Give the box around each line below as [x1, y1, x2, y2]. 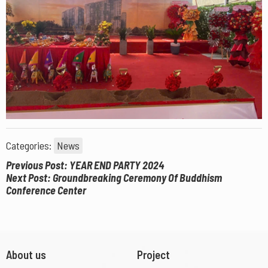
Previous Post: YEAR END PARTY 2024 [6, 158, 165, 172]
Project [137, 247, 170, 261]
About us [6, 247, 46, 261]
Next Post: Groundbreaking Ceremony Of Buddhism [6, 170, 222, 184]
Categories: [6, 138, 54, 152]
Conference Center [6, 183, 86, 197]
